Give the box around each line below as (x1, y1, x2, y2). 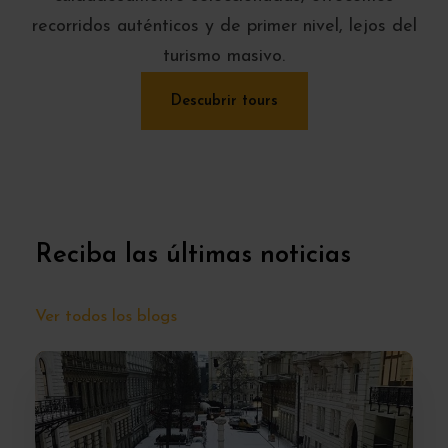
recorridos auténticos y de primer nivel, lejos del (31, 17, 417, 37)
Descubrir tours (170, 94, 278, 110)
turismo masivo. (163, 47, 285, 67)
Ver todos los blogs (35, 307, 177, 325)
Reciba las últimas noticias (35, 242, 351, 270)
